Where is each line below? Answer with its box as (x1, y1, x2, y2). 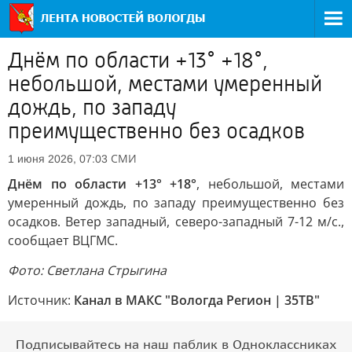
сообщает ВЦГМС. (8, 232, 118, 249)
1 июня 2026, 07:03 (8, 152, 108, 165)
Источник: (8, 291, 74, 309)
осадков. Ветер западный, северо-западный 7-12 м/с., (8, 213, 344, 230)
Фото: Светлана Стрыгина (8, 262, 167, 279)
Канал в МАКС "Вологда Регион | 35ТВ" (74, 291, 320, 309)
